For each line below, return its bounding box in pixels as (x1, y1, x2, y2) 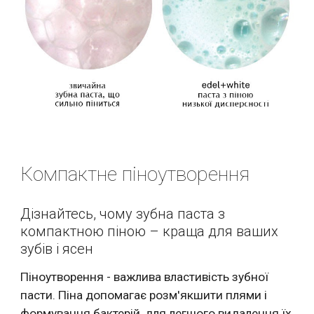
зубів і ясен (20, 240, 94, 257)
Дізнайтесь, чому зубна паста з (20, 205, 226, 222)
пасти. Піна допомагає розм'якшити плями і (20, 287, 268, 302)
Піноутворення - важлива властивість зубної (20, 269, 269, 284)
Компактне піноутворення (20, 162, 250, 186)
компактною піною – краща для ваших (20, 222, 279, 240)
